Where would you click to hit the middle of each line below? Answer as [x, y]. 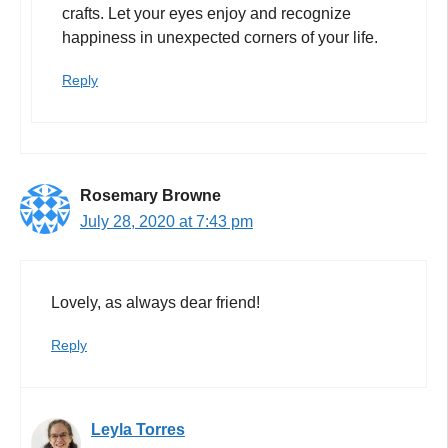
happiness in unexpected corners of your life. [220, 37]
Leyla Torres [138, 429]
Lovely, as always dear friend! [155, 302]
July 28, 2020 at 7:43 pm [166, 221]
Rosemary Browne [150, 195]
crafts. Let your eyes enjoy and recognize [206, 13]
